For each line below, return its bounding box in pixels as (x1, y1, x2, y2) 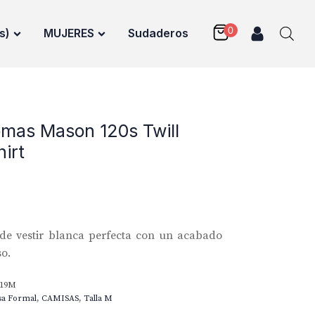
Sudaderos (127, 25, 188, 40)
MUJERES (43, 25, 94, 40)
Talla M (84, 292, 112, 304)
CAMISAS (41, 292, 79, 304)
